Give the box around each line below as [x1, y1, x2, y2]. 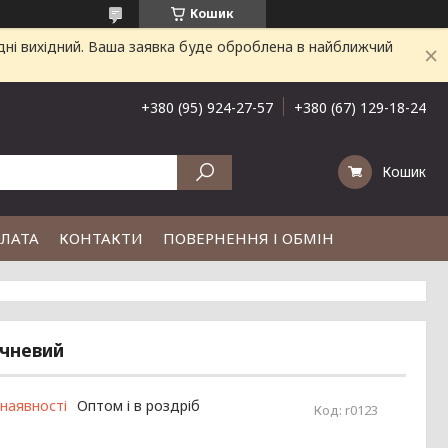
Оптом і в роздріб [76, 396, 200, 415]
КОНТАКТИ [59, 228, 143, 248]
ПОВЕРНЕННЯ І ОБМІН [163, 228, 334, 248]
